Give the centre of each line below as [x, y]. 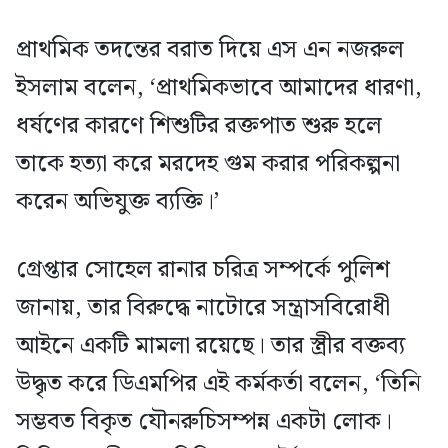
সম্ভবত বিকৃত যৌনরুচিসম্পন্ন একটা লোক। [204, 422]
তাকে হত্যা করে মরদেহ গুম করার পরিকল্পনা [208, 164]
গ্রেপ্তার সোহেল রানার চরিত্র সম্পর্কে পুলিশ [203, 270]
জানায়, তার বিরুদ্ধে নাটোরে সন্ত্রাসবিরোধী [203, 308]
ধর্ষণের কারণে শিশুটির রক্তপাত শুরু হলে [199, 126]
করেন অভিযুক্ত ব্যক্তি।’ [117, 202]
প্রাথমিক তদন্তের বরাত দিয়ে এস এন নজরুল [210, 50]
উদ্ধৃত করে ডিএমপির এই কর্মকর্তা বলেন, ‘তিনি [218, 384]
